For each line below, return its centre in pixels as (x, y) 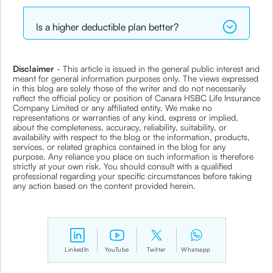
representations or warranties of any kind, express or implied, (126, 118)
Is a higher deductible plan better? (108, 27)
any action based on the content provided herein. (104, 186)
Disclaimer (35, 69)
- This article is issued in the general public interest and (158, 69)
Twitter (156, 250)
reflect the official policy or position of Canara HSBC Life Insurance (136, 98)
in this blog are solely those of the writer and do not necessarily (129, 88)
